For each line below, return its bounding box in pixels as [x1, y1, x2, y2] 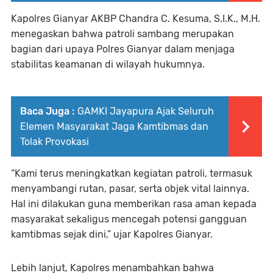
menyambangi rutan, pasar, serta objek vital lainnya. [11, 182, 249, 194]
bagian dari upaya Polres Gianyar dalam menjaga [11, 43, 235, 55]
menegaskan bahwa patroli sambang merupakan [11, 27, 234, 40]
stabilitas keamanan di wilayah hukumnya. [11, 58, 205, 70]
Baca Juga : [20, 105, 74, 117]
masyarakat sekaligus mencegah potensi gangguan [11, 213, 247, 225]
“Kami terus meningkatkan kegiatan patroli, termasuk [11, 167, 252, 179]
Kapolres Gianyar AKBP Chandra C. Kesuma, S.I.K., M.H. [11, 12, 260, 24]
